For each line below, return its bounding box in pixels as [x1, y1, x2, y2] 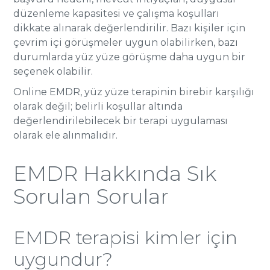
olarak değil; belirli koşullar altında [13, 101, 183, 112]
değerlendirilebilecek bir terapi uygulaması [13, 115, 228, 127]
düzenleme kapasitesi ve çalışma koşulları [13, 8, 220, 19]
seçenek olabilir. [13, 66, 93, 77]
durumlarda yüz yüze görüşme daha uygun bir [13, 51, 246, 63]
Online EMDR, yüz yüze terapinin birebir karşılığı [13, 86, 255, 98]
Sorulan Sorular [13, 184, 169, 209]
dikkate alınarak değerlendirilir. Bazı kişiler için [13, 22, 246, 34]
